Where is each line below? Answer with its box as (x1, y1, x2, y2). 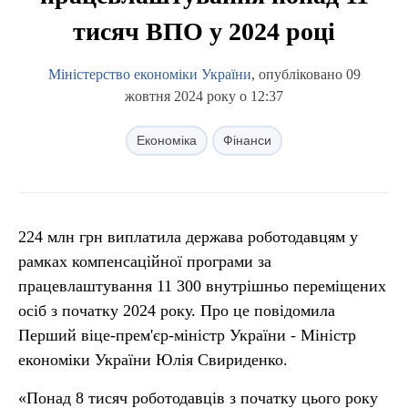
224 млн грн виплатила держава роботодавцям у (18, 228, 358, 246)
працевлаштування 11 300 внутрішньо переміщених (18, 277, 386, 295)
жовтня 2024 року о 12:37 (125, 88, 283, 104)
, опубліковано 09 (250, 66, 361, 82)
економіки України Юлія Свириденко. (18, 351, 288, 369)
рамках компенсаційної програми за (18, 252, 271, 270)
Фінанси (223, 133, 271, 148)
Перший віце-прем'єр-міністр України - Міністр (18, 326, 356, 344)
